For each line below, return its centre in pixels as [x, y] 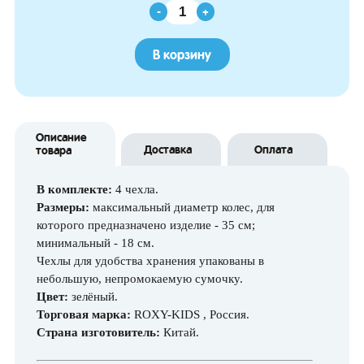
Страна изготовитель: [98, 333]
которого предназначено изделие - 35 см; [146, 225]
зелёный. [93, 297]
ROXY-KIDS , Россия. [190, 315]
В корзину [182, 54]
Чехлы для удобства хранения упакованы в [150, 261]
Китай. [180, 333]
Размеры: [65, 208]
